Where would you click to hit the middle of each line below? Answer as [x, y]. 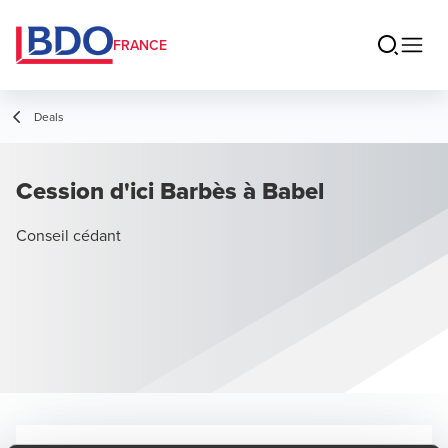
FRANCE [140, 45]
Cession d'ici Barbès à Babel [170, 190]
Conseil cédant [68, 235]
